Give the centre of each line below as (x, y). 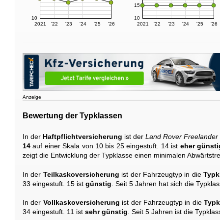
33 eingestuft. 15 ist (54, 183)
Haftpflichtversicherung (82, 137)
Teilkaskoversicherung (81, 174)
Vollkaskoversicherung (81, 203)
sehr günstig (106, 212)
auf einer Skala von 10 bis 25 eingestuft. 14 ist (105, 146)
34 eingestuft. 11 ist (54, 212)
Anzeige (32, 97)
